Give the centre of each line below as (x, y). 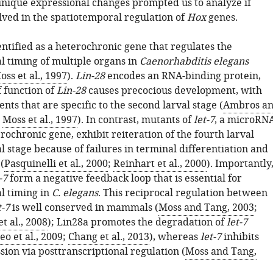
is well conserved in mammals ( (84, 208)
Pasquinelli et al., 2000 (56, 164)
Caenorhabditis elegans (194, 62)
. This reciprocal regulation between (183, 193)
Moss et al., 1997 (40, 120)
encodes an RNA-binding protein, (183, 76)
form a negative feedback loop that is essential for (124, 179)
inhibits (240, 237)
